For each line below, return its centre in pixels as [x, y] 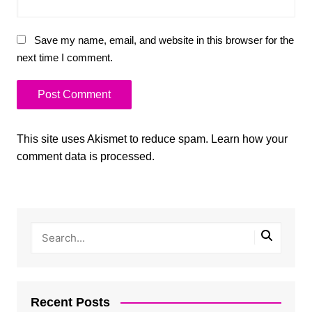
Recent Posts [70, 302]
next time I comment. [64, 57]
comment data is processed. [85, 156]
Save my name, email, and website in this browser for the [164, 40]
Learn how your [249, 139]
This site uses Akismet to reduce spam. [114, 139]
